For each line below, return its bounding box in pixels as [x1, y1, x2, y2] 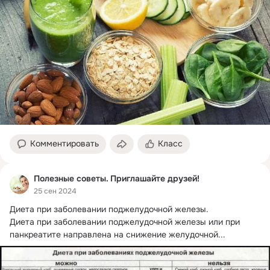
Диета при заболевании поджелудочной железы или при [10, 216, 240, 227]
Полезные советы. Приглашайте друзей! [34, 173, 199, 184]
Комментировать [30, 138, 99, 149]
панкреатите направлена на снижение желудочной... [10, 228, 225, 240]
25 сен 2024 [34, 186, 77, 196]
